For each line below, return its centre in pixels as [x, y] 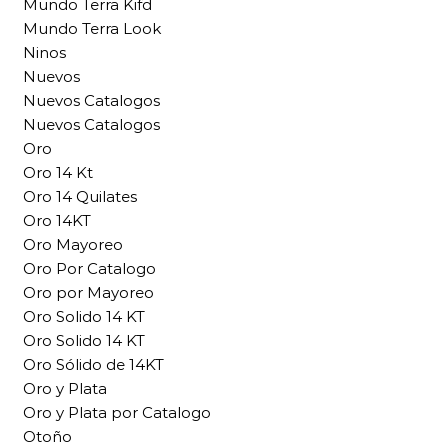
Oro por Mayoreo [88, 293]
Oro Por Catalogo [89, 269]
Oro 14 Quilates [80, 197]
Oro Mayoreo [73, 245]
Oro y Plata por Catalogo [117, 413]
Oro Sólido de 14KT [93, 365]
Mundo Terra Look [92, 29]
